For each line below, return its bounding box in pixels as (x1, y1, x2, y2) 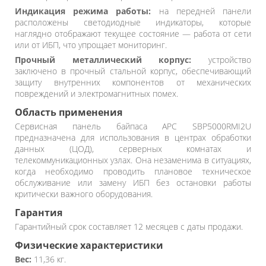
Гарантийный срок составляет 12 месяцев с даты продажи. (15, 220, 243, 232)
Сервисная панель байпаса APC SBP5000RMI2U (15, 120, 251, 132)
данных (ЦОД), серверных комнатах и (15, 142, 251, 154)
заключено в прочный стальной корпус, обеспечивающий (15, 65, 251, 77)
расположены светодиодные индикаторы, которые (15, 16, 251, 28)
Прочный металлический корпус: (15, 53, 192, 65)
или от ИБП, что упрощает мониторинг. (15, 39, 167, 50)
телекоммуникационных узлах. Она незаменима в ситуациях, (15, 154, 251, 166)
